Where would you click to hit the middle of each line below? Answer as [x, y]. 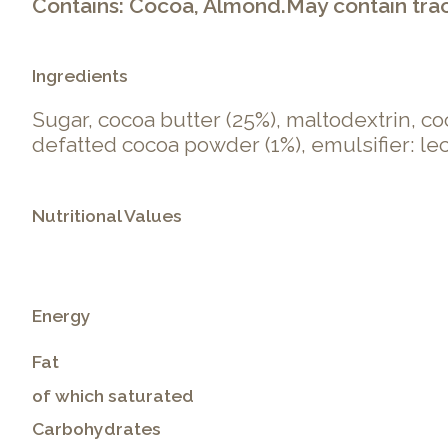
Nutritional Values [107, 215]
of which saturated [113, 395]
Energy [61, 315]
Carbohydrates [96, 428]
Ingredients [80, 76]
